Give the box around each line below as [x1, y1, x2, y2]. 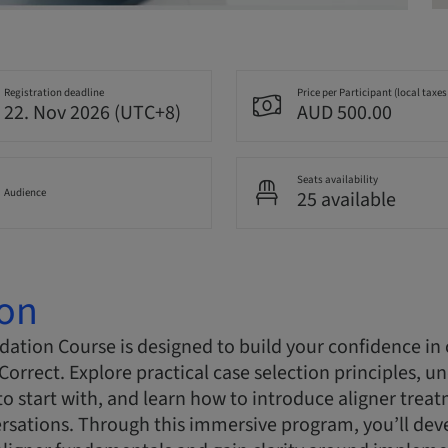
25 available [297, 186, 396, 215]
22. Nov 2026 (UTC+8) [3, 99, 181, 128]
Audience [3, 185, 46, 201]
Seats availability [297, 172, 378, 188]
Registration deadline [3, 85, 104, 101]
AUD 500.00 [297, 99, 392, 128]
